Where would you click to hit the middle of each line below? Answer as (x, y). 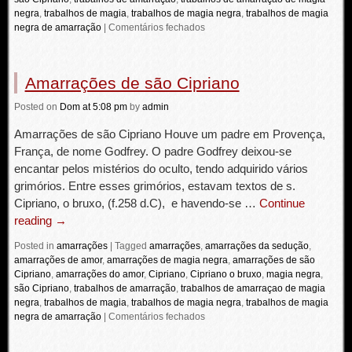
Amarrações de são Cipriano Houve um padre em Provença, (169, 134)
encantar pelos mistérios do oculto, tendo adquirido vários (161, 169)
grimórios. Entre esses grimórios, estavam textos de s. (154, 186)
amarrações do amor (99, 274)
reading (34, 220)
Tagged (130, 246)
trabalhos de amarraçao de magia (253, 288)
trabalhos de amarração (125, 288)
